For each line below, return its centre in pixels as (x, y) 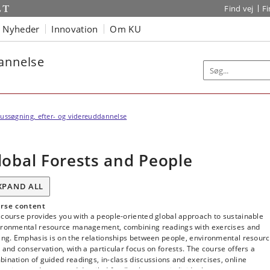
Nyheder (21, 29)
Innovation (75, 29)
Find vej (239, 8)
